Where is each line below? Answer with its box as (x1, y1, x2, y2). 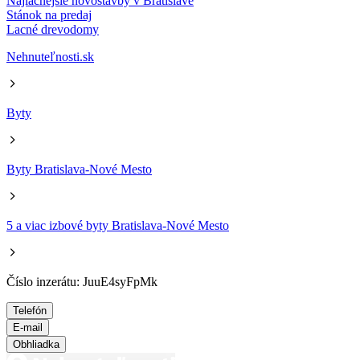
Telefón (13, 305, 47, 317)
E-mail (13, 321, 43, 334)
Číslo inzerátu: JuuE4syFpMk (6, 275, 157, 289)
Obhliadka (13, 338, 59, 351)
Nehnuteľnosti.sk (6, 50, 94, 64)
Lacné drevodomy (6, 22, 99, 37)
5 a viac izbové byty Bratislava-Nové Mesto (6, 219, 229, 233)
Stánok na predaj (6, 8, 92, 22)
